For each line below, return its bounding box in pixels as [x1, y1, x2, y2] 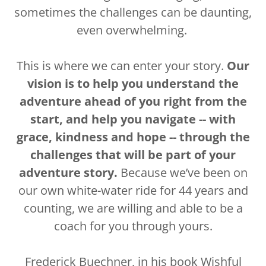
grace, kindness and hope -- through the [16, 129, 250, 145]
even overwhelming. [76, 22, 190, 38]
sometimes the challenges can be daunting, [14, 4, 252, 20]
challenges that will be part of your [30, 147, 236, 163]
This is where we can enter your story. [17, 58, 227, 74]
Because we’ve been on [120, 164, 248, 180]
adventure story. [18, 164, 121, 180]
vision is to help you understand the [27, 75, 239, 91]
